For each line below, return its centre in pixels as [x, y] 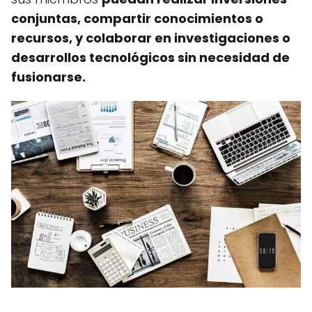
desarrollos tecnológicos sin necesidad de [150, 58]
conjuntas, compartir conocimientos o [137, 19]
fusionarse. [48, 77]
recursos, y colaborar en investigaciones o [151, 38]
